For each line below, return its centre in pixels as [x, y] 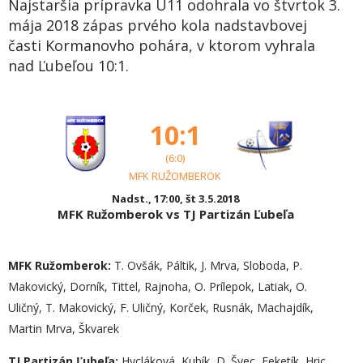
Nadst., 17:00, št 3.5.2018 [175, 199]
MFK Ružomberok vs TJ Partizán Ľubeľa [175, 214]
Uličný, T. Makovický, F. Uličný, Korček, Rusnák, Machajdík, [161, 307]
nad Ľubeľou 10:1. [68, 66]
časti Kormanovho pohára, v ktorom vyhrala [162, 45]
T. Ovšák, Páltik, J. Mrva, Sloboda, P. [207, 265]
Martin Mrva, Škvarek [64, 329]
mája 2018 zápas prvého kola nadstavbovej [158, 25]
